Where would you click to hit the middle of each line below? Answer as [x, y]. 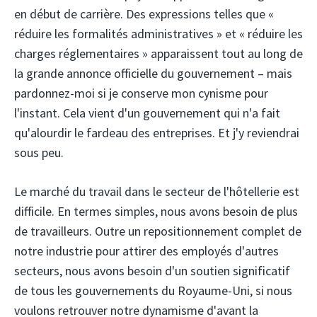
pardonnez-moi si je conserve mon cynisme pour [141, 93]
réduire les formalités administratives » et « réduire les [158, 34]
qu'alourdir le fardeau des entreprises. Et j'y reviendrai [157, 133]
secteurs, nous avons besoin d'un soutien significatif [152, 271]
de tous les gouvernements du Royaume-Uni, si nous [153, 291]
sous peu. [39, 153]
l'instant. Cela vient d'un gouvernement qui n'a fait [147, 113]
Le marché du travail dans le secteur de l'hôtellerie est [157, 192]
